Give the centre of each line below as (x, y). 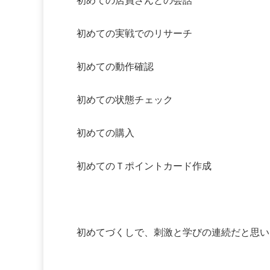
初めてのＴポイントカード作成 (144, 166)
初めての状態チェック (125, 100)
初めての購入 (105, 133)
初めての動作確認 (115, 67)
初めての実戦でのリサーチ (134, 34)
